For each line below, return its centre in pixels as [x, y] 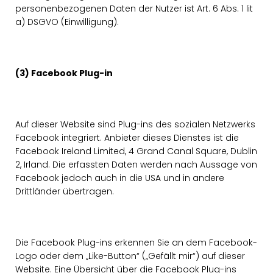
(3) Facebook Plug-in [64, 73]
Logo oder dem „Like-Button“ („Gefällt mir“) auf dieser [130, 256]
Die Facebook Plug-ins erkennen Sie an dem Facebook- [136, 243]
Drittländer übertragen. [65, 191]
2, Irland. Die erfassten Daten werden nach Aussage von [136, 165]
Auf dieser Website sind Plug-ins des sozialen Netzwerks [135, 124]
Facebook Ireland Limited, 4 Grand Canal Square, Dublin [136, 151]
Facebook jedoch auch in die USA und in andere [120, 178]
